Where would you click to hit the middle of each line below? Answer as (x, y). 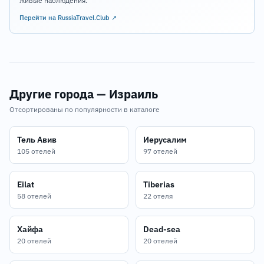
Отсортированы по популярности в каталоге (85, 109)
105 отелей (36, 151)
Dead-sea (162, 229)
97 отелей (160, 151)
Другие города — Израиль (84, 94)
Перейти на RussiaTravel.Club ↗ (68, 18)
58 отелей (34, 196)
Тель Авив (37, 140)
